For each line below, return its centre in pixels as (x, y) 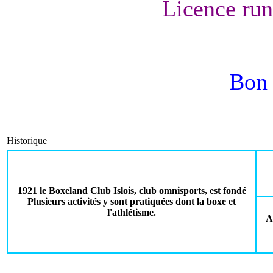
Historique (27, 140)
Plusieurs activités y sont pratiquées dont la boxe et (132, 201)
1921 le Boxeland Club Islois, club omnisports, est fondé (132, 190)
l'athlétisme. (132, 212)
